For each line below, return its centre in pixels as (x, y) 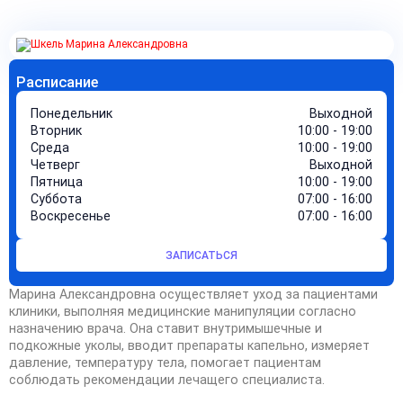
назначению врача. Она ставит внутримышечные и (166, 328)
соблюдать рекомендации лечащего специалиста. (167, 380)
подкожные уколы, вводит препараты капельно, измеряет (189, 345)
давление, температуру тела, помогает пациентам (165, 363)
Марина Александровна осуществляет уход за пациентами (193, 294)
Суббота (56, 199)
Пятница (57, 182)
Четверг (55, 165)
